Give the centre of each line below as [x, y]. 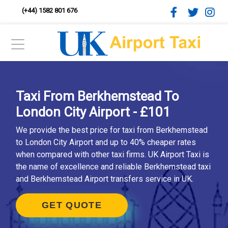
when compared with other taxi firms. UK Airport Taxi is [112, 154]
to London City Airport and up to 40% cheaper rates [106, 142]
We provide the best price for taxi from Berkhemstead [112, 130]
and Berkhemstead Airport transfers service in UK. [105, 179]
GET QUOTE [72, 205]
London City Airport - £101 [93, 112]
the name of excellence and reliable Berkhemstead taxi [113, 167]
